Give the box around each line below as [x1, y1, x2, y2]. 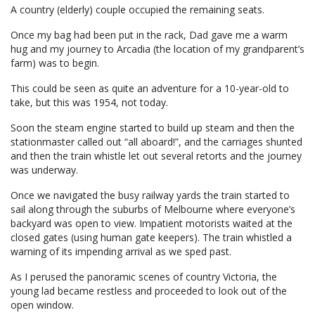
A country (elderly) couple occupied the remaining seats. [11, 3, 264, 17]
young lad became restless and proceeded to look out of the [11, 284, 287, 298]
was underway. [11, 163, 78, 177]
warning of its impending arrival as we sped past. [11, 245, 231, 259]
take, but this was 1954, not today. [11, 96, 168, 110]
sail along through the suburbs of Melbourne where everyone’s [11, 202, 295, 217]
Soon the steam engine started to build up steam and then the [11, 121, 295, 135]
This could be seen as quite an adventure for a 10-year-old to [11, 82, 289, 96]
